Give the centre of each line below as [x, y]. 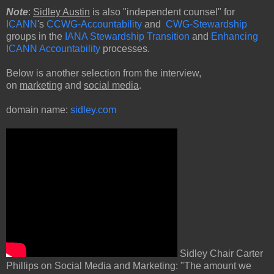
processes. [125, 48]
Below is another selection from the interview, [104, 73]
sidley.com [93, 109]
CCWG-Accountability [94, 24]
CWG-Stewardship [206, 24]
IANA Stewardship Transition [127, 36]
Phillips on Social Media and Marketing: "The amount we [129, 265]
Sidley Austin [61, 12]
